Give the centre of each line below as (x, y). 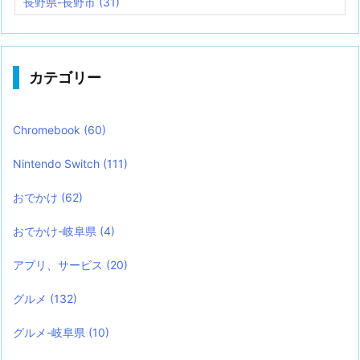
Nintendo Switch (58, 163)
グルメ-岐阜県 (51, 332)
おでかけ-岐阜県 (56, 231)
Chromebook (48, 129)
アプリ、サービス (59, 264)
